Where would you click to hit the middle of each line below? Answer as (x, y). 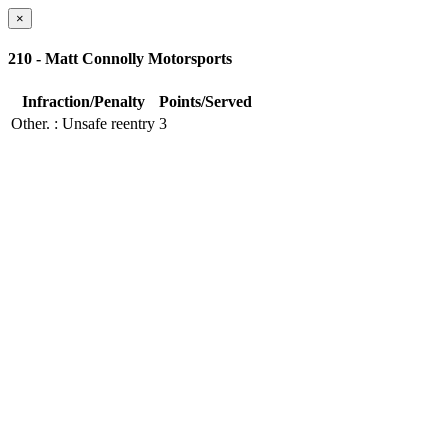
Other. (30, 123)
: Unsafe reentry (104, 123)
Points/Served (205, 101)
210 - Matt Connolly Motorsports (120, 59)
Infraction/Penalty (83, 101)
